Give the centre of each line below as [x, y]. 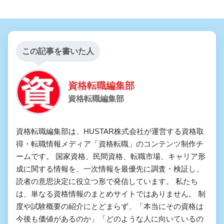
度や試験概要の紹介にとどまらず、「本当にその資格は [110, 206]
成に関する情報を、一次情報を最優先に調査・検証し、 [110, 168]
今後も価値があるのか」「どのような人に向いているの [110, 218]
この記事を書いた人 [58, 51]
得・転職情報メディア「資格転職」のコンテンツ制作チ [110, 143]
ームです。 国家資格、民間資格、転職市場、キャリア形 [111, 156]
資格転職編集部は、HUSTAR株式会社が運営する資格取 [110, 131]
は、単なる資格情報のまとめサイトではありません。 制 [111, 193]
